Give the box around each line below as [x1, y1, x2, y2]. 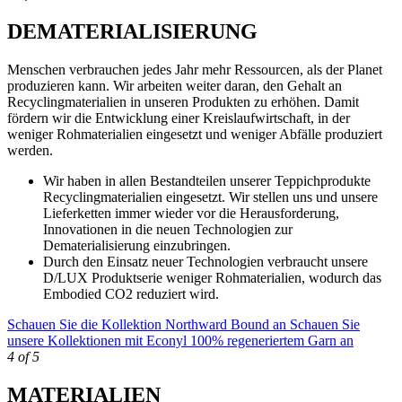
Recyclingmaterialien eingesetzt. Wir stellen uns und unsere [43, 189, 378, 205]
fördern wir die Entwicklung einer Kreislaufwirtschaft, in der [7, 110, 350, 127]
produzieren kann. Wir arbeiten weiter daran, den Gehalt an [7, 78, 342, 94]
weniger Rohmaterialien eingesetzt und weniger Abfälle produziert [7, 127, 382, 143]
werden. [7, 143, 53, 159]
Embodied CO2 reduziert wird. [43, 286, 219, 302]
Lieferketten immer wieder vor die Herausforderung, [43, 205, 339, 222]
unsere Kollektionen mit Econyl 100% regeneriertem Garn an [7, 333, 354, 349]
